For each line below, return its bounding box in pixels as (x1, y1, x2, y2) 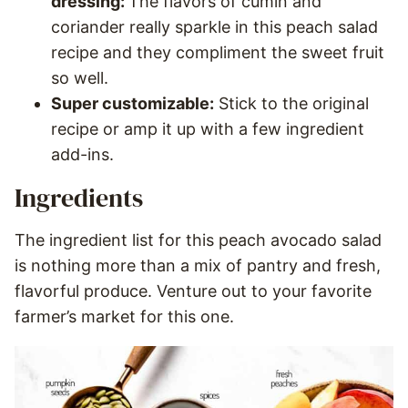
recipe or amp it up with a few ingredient (51, 119, 364, 139)
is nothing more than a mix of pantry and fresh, (15, 256, 381, 276)
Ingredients (15, 180, 143, 216)
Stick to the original (214, 94, 369, 114)
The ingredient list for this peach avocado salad (15, 230, 382, 250)
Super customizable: (51, 94, 214, 114)
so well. (51, 68, 108, 88)
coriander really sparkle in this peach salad (51, 17, 378, 37)
